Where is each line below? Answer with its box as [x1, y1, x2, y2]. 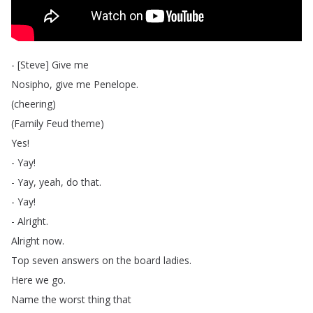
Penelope [94, 78, 136, 91]
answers [61, 254, 99, 267]
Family [14, 117, 43, 130]
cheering [14, 97, 52, 110]
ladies [163, 254, 189, 267]
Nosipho [11, 78, 50, 91]
